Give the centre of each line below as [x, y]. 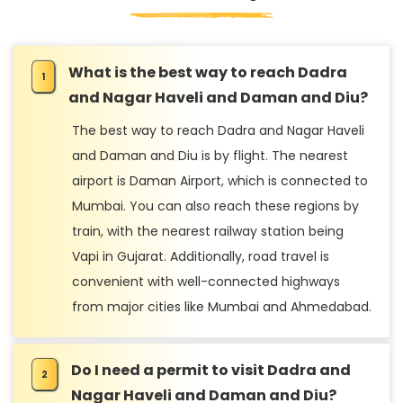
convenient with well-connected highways [206, 282]
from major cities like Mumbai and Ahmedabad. [222, 307]
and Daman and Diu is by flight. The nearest [210, 156]
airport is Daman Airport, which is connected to [220, 181]
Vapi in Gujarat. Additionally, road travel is [201, 256]
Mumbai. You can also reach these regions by [215, 206]
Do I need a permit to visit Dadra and [211, 370]
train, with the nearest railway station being [208, 231]
